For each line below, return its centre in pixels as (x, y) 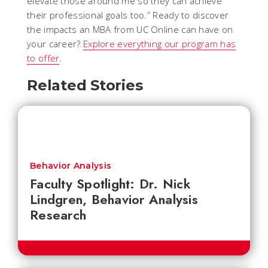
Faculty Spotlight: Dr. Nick (110, 184)
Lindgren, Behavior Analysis (114, 200)
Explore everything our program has (159, 44)
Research (58, 215)
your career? (55, 44)
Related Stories (85, 86)
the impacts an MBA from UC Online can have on (130, 30)
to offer (43, 58)
